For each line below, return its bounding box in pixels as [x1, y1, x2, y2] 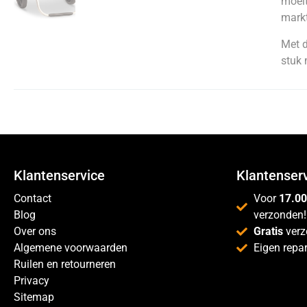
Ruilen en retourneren [14, 258, 116, 271]
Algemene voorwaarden [14, 241, 127, 255]
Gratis [254, 225, 283, 238]
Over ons [14, 225, 56, 238]
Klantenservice [14, 167, 105, 184]
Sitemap [14, 291, 54, 304]
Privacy [14, 274, 49, 288]
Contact [14, 192, 51, 206]
